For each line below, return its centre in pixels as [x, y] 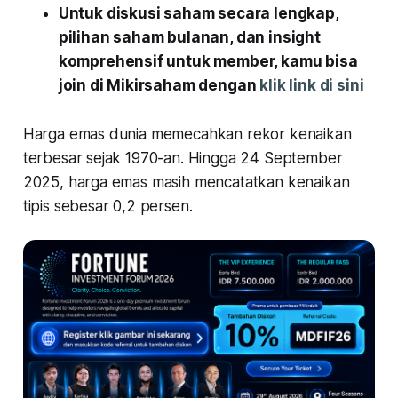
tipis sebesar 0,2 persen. [107, 207]
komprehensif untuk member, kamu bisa [208, 62]
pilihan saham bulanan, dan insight [189, 38]
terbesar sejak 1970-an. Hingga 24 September [183, 159]
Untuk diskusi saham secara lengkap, [198, 14]
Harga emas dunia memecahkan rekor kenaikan [187, 135]
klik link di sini [312, 86]
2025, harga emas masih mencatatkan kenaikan [186, 183]
